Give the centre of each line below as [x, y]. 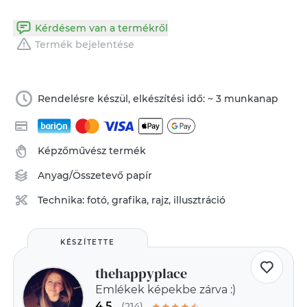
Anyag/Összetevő [82, 175]
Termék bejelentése [84, 45]
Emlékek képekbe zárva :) [165, 290]
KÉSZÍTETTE [87, 242]
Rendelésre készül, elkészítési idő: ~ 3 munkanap [158, 99]
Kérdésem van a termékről [101, 28]
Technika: [63, 200]
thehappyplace [141, 273]
